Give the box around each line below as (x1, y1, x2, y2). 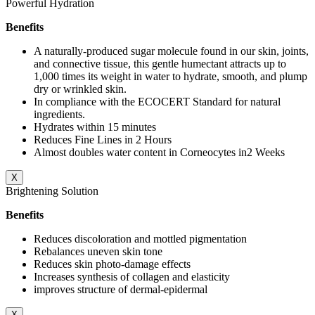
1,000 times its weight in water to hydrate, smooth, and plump (34, 70, 307, 83)
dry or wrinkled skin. (34, 83, 127, 96)
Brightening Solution (6, 185, 98, 198)
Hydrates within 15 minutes (34, 121, 156, 134)
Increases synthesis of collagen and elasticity (34, 271, 230, 283)
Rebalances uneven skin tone (34, 245, 162, 258)
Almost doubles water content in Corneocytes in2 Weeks (34, 146, 285, 159)
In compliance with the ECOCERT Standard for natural (34, 96, 281, 108)
